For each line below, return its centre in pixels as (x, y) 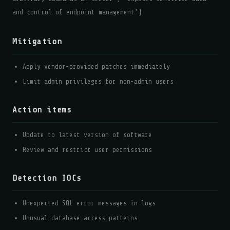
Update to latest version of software (87, 135)
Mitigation (37, 42)
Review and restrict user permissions (87, 150)
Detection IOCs (47, 178)
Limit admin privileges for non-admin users (98, 81)
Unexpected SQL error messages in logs (89, 203)
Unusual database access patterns (80, 218)
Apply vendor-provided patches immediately (96, 66)
